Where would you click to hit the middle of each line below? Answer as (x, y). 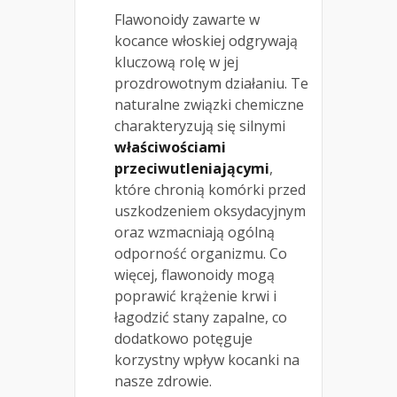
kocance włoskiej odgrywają (206, 40)
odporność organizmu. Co (201, 253)
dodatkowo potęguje (183, 338)
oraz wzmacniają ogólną (195, 232)
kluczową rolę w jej (176, 62)
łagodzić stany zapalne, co (201, 317)
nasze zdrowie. (163, 381)
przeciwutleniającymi (192, 168)
